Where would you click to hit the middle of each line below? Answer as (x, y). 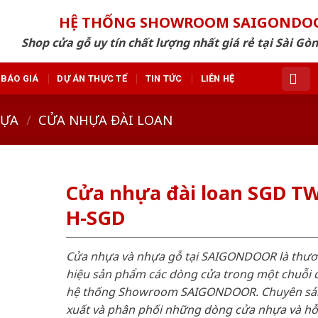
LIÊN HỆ (218, 78)
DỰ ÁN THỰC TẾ (92, 78)
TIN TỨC (164, 78)
